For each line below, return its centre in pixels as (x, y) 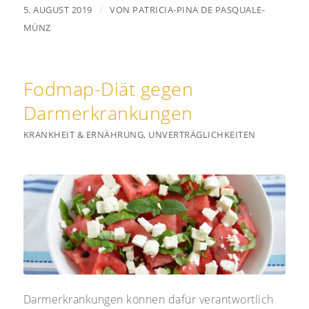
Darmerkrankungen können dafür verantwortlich (148, 300)
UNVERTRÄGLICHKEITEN (202, 135)
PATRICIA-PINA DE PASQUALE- (199, 10)
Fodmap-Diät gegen (108, 89)
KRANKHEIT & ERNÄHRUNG (83, 135)
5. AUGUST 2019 (58, 10)
